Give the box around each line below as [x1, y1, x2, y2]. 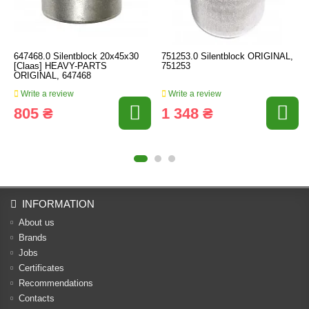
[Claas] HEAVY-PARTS [14, 61, 107, 71]
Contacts [19, 293, 54, 303]
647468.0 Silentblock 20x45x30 [14, 51, 139, 61]
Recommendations [19, 278, 93, 288]
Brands [19, 232, 47, 243]
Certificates [19, 263, 64, 273]
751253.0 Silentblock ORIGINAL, [161, 51, 293, 61]
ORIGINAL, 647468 [14, 70, 91, 81]
